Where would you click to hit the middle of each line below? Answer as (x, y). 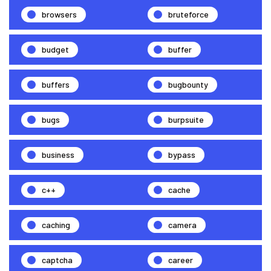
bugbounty (188, 84)
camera (182, 224)
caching (56, 224)
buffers (56, 84)
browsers (59, 14)
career (181, 260)
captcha (57, 260)
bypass (182, 154)
